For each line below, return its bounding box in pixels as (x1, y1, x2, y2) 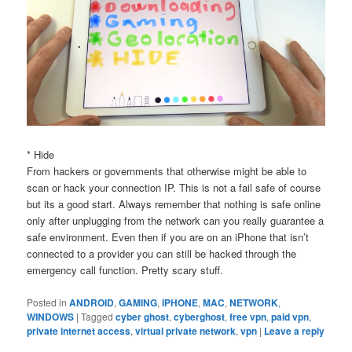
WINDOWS (27, 309, 75, 324)
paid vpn (271, 309, 310, 324)
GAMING (119, 295, 158, 310)
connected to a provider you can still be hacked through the (27, 246, 297, 262)
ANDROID (69, 295, 115, 310)
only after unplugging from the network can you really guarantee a (27, 213, 324, 229)
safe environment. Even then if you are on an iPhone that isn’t (27, 229, 310, 245)
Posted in (27, 295, 68, 309)
